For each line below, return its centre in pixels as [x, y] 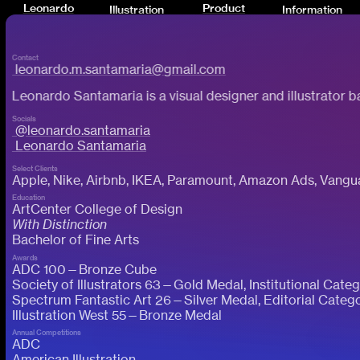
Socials [24, 119]
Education [28, 198]
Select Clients [35, 169]
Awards [25, 257]
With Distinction [59, 225]
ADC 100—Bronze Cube [84, 269]
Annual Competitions [46, 332]
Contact [25, 57]
